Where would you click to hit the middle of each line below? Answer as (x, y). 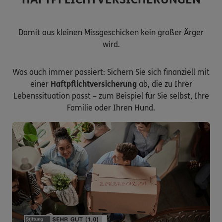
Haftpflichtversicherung (93, 84)
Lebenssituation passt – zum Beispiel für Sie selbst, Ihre (111, 96)
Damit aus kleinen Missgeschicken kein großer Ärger (111, 32)
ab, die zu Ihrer (164, 84)
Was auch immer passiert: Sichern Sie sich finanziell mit (111, 72)
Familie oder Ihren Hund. (111, 108)
